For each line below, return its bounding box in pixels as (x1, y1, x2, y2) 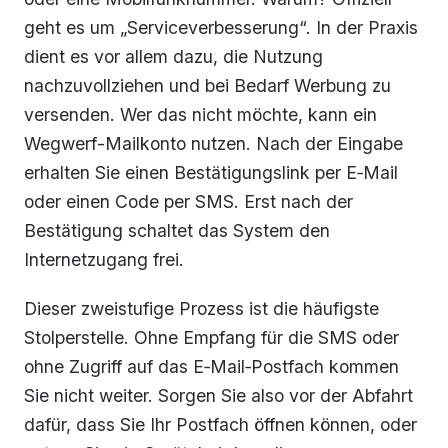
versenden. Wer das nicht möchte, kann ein (24, 103, 377, 125)
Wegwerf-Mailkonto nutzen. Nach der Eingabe (24, 132, 403, 154)
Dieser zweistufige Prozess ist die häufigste (24, 297, 379, 319)
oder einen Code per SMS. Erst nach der (24, 190, 353, 212)
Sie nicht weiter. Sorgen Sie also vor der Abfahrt (24, 384, 413, 406)
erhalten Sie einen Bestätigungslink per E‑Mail (24, 161, 398, 183)
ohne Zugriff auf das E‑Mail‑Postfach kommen (24, 355, 399, 377)
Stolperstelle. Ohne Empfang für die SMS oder (24, 326, 399, 348)
